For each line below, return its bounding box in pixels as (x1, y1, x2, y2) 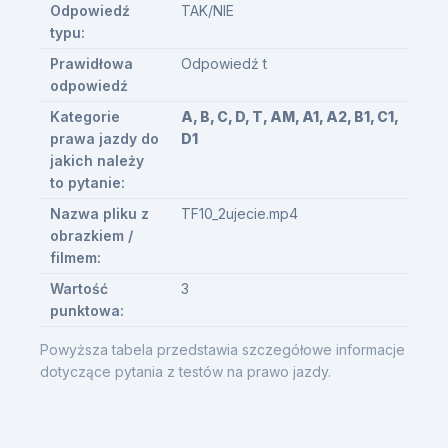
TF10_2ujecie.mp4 (180, 205, 298, 222)
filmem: (49, 249, 101, 266)
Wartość (49, 280, 108, 297)
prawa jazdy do (49, 130, 159, 147)
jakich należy (49, 152, 144, 169)
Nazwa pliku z (49, 205, 149, 222)
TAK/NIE (180, 2, 234, 19)
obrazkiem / (49, 227, 133, 244)
